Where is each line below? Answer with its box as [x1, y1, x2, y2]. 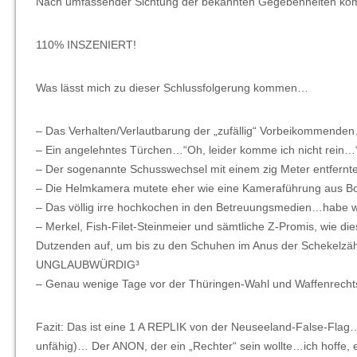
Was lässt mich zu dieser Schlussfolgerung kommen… [36, 81, 308, 94]
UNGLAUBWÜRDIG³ [36, 258, 139, 271]
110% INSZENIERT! [36, 38, 136, 51]
